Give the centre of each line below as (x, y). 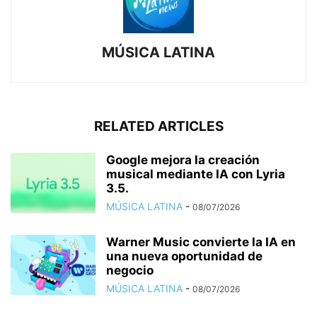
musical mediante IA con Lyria (196, 174)
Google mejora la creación (183, 160)
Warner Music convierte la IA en (201, 242)
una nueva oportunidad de (184, 256)
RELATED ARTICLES (158, 126)
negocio (130, 270)
